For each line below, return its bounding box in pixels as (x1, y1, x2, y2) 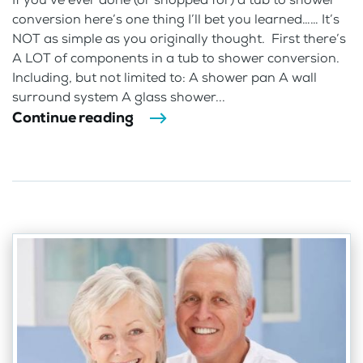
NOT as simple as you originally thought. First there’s (12, 29, 346, 47)
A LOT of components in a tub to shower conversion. (12, 49, 340, 66)
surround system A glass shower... (12, 88, 225, 105)
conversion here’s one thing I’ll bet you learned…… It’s (12, 10, 340, 28)
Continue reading (12, 107, 134, 127)
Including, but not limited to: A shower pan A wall (12, 68, 317, 86)
